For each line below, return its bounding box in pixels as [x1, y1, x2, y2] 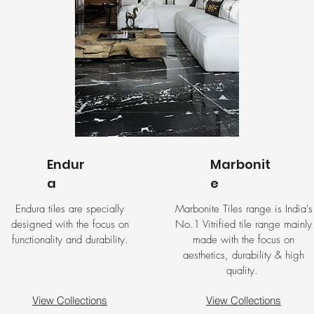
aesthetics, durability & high [183, 248, 304, 262]
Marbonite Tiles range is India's [175, 202, 313, 216]
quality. [226, 264, 261, 278]
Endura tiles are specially [15, 202, 124, 216]
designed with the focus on [11, 217, 129, 231]
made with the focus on [193, 233, 294, 247]
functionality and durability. [11, 233, 128, 247]
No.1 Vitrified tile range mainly [175, 217, 312, 231]
